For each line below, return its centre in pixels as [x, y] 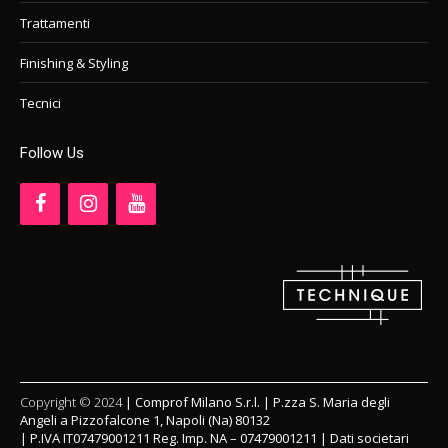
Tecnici [40, 103]
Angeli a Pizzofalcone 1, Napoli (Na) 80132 [145, 420]
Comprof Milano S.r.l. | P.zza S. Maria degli [262, 402]
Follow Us [52, 153]
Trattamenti [55, 23]
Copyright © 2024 [72, 402]
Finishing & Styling [74, 63]
